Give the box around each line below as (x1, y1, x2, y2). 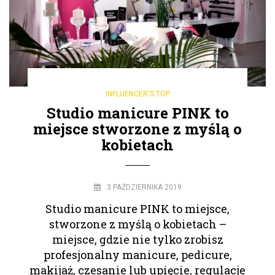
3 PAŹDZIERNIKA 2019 (106, 182, 182, 192)
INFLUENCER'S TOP (105, 89, 170, 98)
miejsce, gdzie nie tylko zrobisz (52, 231, 223, 247)
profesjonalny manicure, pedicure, (43, 247, 232, 262)
